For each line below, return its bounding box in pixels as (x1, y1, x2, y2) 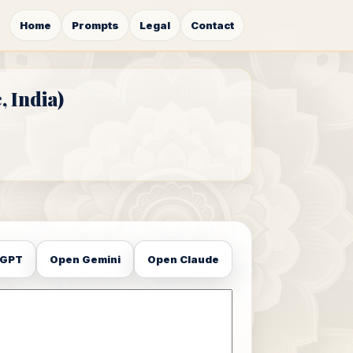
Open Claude (147, 253, 219, 266)
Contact (191, 19, 234, 32)
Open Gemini (50, 253, 121, 266)
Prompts (72, 19, 119, 32)
